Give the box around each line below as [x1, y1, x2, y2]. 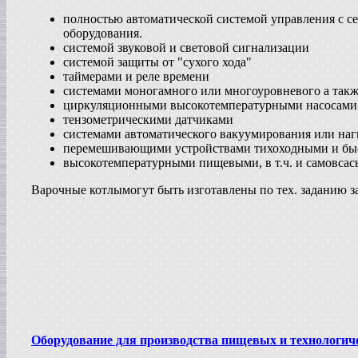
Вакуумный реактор [18, 96, 99, 107]
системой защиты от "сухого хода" [63, 55, 252, 69]
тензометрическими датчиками [63, 113, 233, 126]
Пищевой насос [18, 38, 80, 50]
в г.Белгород [18, 108, 69, 119]
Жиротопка [18, 10, 64, 21]
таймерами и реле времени [63, 70, 209, 83]
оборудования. [63, 26, 142, 40]
